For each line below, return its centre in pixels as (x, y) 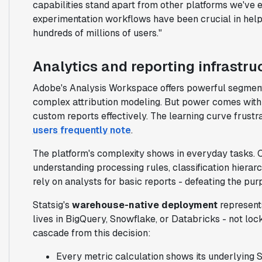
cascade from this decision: (92, 233)
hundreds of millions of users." (97, 33)
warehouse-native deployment (144, 205)
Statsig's (52, 205)
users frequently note (82, 130)
